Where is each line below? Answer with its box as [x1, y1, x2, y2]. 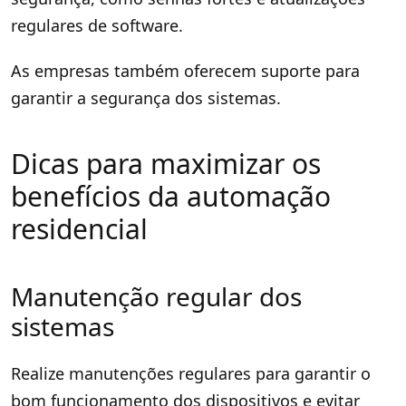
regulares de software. [11, 14, 183, 36]
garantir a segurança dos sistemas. [11, 86, 281, 109]
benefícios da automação [11, 177, 331, 215]
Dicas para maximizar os [11, 144, 321, 182]
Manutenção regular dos [11, 278, 302, 314]
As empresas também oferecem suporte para [11, 59, 360, 82]
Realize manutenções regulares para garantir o [11, 362, 371, 384]
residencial [11, 209, 148, 247]
